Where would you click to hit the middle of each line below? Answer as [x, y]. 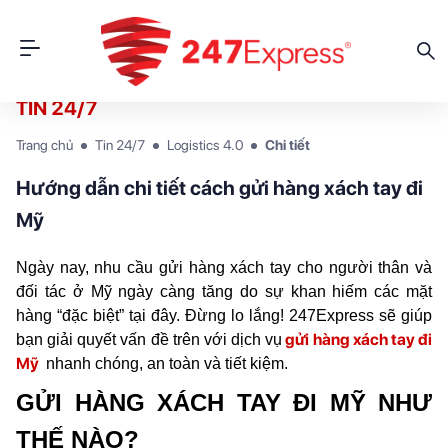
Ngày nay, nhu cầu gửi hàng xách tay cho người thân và [224, 267]
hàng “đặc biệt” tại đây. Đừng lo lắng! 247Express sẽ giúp [224, 315]
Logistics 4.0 [205, 145]
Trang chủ [44, 145]
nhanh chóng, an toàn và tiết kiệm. [165, 363]
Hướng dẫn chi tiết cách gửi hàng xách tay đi [219, 188]
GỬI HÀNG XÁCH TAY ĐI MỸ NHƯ [224, 402]
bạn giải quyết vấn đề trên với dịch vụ [149, 339]
